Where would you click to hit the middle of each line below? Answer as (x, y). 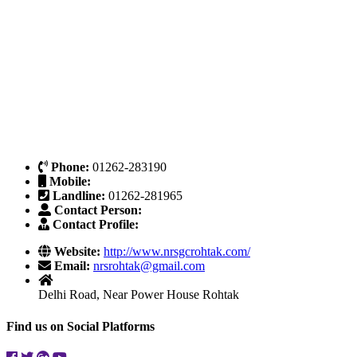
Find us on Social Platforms (80, 326)
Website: (79, 252)
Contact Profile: (96, 225)
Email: (74, 266)
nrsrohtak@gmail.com (149, 266)
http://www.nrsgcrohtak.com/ (177, 252)
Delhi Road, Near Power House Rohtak (139, 295)
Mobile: (70, 182)
